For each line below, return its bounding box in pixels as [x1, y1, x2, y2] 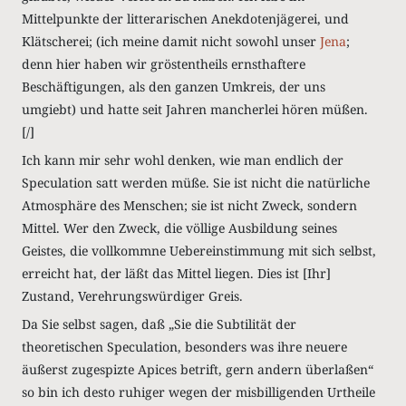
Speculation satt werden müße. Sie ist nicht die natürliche [22, 174, 370, 191]
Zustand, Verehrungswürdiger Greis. [22, 287, 243, 304]
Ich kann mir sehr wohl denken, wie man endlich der [22, 151, 343, 169]
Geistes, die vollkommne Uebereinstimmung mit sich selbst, [22, 242, 376, 259]
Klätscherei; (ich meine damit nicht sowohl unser [22, 33, 320, 50]
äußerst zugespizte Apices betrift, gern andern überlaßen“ [22, 361, 373, 378]
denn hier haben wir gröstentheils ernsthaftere [22, 55, 305, 72]
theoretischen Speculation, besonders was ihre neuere [22, 338, 347, 355]
